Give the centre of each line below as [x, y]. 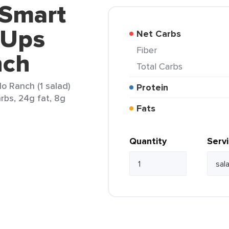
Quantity [148, 141]
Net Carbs [162, 34]
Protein [155, 87]
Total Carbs [162, 66]
